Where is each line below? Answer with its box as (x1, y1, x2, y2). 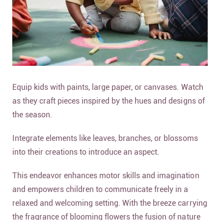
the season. (12, 110, 55, 119)
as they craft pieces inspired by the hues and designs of (12, 96, 205, 106)
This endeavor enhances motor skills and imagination (12, 170, 199, 180)
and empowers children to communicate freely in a (12, 184, 189, 194)
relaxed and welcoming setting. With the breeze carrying (12, 198, 207, 208)
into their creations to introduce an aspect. (12, 147, 160, 157)
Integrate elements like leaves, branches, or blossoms (12, 133, 198, 143)
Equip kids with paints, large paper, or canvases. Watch (12, 82, 203, 92)
